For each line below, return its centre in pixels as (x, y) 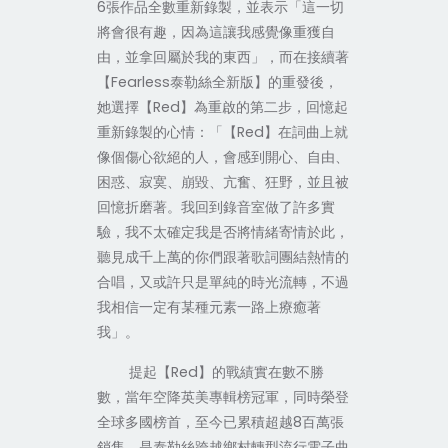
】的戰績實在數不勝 (260, 372)
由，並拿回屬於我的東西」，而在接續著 (222, 57)
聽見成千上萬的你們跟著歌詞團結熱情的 (222, 257)
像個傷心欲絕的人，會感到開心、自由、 (222, 157)
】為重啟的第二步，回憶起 (263, 107)
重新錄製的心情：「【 (166, 132)
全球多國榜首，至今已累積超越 (194, 422)
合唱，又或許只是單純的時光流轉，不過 (222, 282)
